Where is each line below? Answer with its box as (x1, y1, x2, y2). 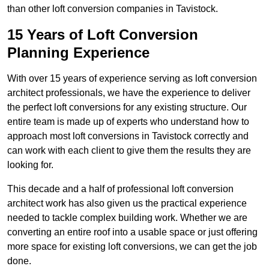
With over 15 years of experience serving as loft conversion (7, 73, 257, 84)
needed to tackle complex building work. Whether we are (7, 213, 247, 223)
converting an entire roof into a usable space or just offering (7, 227, 258, 238)
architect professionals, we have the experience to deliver (7, 88, 250, 98)
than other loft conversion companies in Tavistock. (7, 4, 218, 14)
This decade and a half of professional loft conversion (7, 184, 234, 195)
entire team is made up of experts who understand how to (7, 116, 249, 127)
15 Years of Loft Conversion (7, 26, 198, 43)
